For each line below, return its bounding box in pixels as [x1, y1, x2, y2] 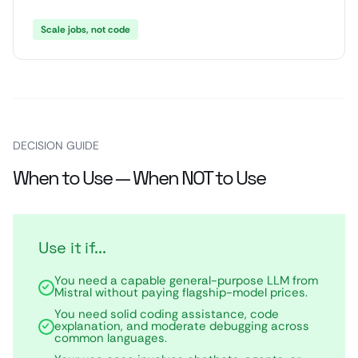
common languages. [54, 330, 167, 346]
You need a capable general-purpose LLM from [54, 272, 318, 288]
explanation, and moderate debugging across [54, 318, 309, 334]
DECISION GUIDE [13, 138, 99, 153]
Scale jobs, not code [41, 23, 130, 36]
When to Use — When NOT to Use [13, 165, 265, 190]
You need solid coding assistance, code [54, 306, 279, 322]
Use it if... [38, 237, 106, 258]
